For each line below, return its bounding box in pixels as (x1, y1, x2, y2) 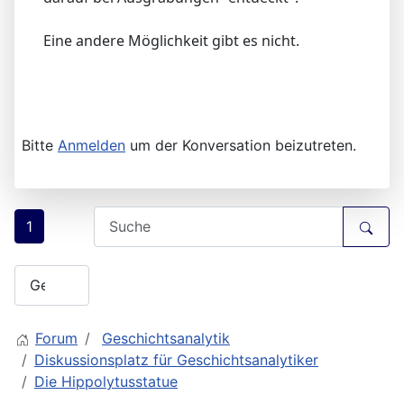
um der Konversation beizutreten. (125, 135, 356, 154)
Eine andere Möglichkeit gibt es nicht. (43, 30, 299, 50)
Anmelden (58, 135, 125, 154)
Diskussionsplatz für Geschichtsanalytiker (34, 350, 318, 369)
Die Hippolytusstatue (34, 372, 178, 390)
